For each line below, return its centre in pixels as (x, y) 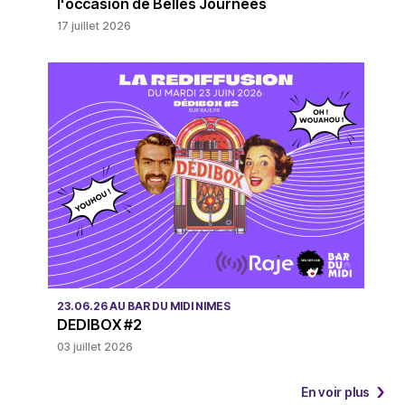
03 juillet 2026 (94, 346)
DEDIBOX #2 (99, 324)
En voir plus (335, 391)
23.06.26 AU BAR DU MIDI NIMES (143, 306)
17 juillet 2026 (94, 25)
